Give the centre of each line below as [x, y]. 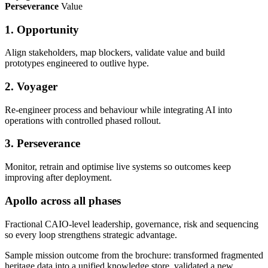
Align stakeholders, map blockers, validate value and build [115, 53]
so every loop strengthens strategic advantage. [91, 234]
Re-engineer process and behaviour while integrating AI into [118, 109]
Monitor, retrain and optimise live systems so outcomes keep [118, 167]
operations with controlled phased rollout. [83, 120]
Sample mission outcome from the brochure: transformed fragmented [134, 255]
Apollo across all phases [63, 200]
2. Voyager [31, 86]
